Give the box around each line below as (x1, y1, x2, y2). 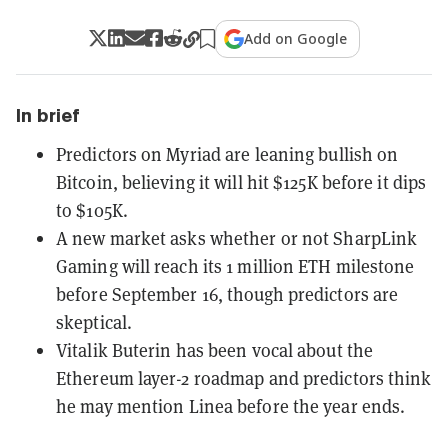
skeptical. (56, 309, 132, 334)
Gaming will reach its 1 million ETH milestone (56, 253, 415, 278)
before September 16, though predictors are (56, 281, 399, 306)
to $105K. (56, 197, 128, 222)
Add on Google (244, 28, 348, 48)
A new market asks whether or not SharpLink (56, 225, 418, 250)
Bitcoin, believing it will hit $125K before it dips (56, 169, 427, 194)
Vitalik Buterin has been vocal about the (56, 337, 374, 362)
